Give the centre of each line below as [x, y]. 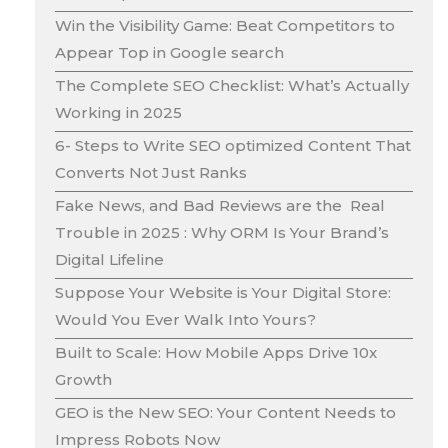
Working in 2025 [118, 112]
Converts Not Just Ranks [151, 172]
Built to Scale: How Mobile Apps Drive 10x [216, 352]
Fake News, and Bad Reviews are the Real [220, 205]
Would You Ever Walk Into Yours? [185, 319]
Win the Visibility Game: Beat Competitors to [225, 25]
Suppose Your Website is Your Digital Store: [223, 292]
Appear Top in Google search [169, 52]
